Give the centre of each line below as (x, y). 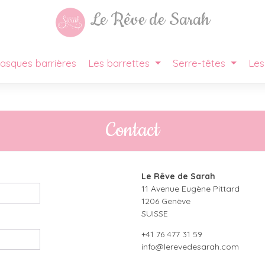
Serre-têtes (201, 63)
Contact (132, 131)
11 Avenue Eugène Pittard (190, 189)
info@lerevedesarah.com (190, 246)
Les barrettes (120, 63)
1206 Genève (166, 201)
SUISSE (155, 214)
